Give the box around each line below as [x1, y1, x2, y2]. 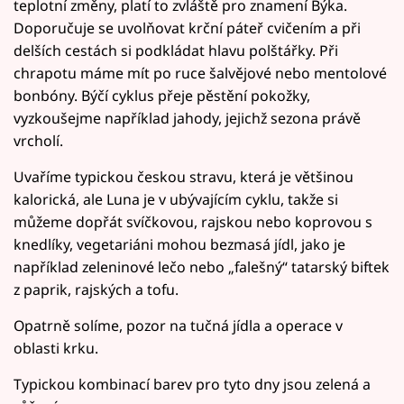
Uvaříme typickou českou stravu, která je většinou [14, 166, 353, 187]
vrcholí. [14, 130, 63, 151]
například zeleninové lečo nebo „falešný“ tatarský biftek [14, 256, 390, 277]
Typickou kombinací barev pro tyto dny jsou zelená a [14, 373, 371, 394]
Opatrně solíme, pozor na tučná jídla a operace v [14, 315, 343, 335]
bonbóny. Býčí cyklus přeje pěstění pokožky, [14, 85, 310, 106]
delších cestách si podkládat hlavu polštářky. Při [14, 40, 338, 60]
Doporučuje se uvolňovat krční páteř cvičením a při [14, 17, 361, 38]
